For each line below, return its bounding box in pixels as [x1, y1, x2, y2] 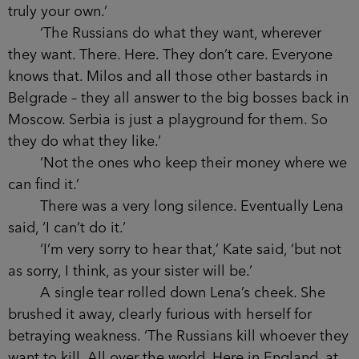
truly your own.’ [8, 4, 107, 19]
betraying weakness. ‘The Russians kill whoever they [8, 329, 349, 344]
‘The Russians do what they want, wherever [8, 26, 321, 41]
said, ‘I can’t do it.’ [8, 220, 126, 236]
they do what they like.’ [8, 134, 161, 149]
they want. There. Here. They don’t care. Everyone [8, 47, 333, 63]
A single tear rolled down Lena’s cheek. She [8, 285, 325, 301]
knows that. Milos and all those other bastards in [8, 69, 328, 84]
